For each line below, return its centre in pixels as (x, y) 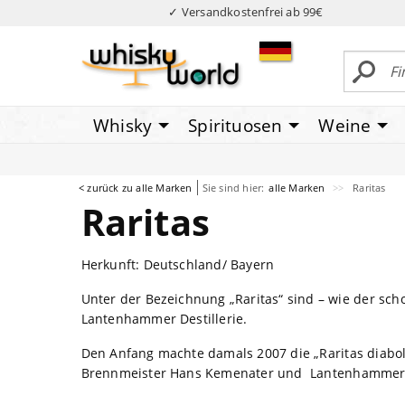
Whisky (123, 125)
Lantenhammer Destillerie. (164, 318)
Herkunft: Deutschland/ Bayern (178, 264)
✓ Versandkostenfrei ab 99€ (246, 12)
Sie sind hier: (233, 187)
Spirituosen (235, 125)
